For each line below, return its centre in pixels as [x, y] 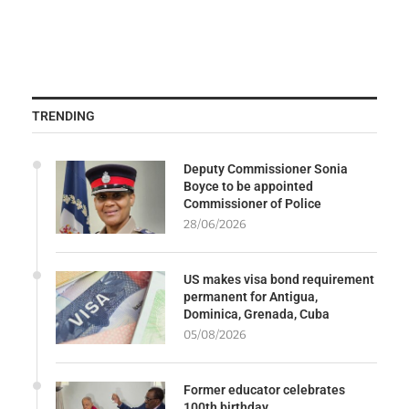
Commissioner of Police [252, 203]
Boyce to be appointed [248, 186]
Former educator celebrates [264, 389]
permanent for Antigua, [251, 296]
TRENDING [63, 115]
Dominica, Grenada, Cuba [257, 314]
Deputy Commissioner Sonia [266, 168]
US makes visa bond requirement [279, 279]
